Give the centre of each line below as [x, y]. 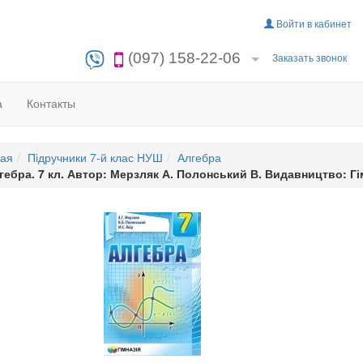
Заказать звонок [310, 57]
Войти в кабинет [313, 23]
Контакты [51, 103]
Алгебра [199, 157]
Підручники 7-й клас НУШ [95, 157]
